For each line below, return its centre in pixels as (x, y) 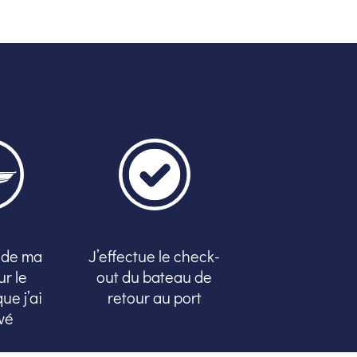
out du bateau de (155, 277)
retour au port (154, 298)
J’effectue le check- (155, 256)
